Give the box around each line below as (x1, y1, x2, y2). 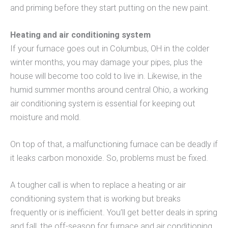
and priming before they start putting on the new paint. (10, 3, 210, 13)
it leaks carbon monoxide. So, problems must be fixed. (10, 153, 208, 163)
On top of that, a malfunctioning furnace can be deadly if (10, 139, 218, 150)
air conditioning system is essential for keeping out (10, 98, 195, 108)
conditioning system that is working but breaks (10, 194, 181, 204)
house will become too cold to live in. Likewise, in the (10, 71, 202, 81)
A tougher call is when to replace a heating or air (10, 180, 186, 190)
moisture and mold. (10, 112, 81, 122)
